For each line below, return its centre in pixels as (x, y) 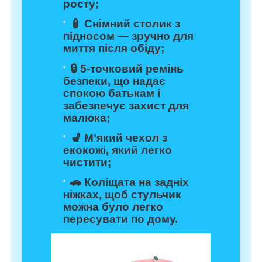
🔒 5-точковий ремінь (127, 68)
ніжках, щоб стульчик (122, 195)
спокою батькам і (112, 93)
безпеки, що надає (114, 81)
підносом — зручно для (128, 36)
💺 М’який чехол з (119, 137)
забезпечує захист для (126, 105)
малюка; (87, 118)
